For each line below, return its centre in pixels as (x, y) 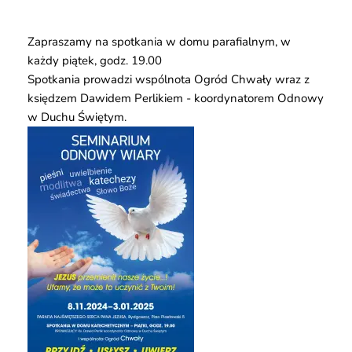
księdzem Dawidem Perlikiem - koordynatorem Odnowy (176, 98)
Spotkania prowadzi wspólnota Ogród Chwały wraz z (169, 79)
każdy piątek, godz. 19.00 (95, 60)
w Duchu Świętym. (77, 117)
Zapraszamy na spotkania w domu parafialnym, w (159, 41)
